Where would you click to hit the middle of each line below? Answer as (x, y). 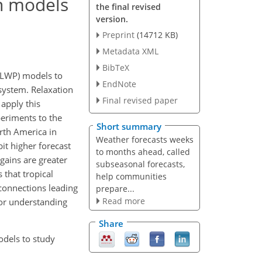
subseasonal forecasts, (140, 164)
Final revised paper (140, 100)
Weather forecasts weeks (144, 140)
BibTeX (116, 68)
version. (112, 19)
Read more (123, 201)
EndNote (119, 84)
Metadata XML (130, 51)
